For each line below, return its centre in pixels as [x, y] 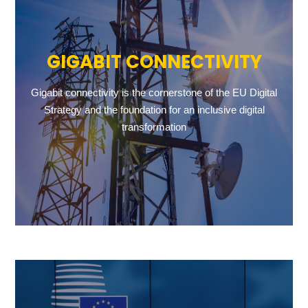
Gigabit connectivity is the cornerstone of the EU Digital [154, 92]
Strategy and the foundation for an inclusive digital [154, 110]
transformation [154, 127]
